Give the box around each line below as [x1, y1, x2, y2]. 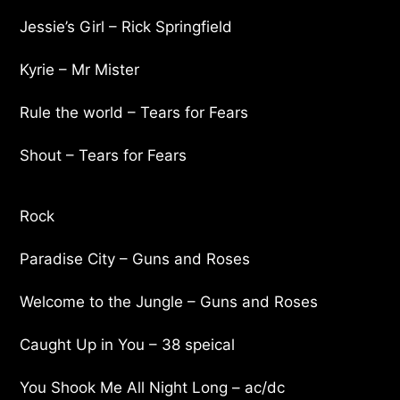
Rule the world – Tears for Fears [20, 103, 249, 121]
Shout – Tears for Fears [20, 146, 187, 164]
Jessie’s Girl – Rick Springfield [20, 17, 233, 36]
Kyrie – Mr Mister [20, 60, 140, 79]
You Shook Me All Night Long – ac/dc [20, 378, 286, 396]
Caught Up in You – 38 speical [20, 335, 236, 354]
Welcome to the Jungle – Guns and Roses [20, 292, 319, 311]
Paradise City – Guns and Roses [20, 249, 251, 268]
